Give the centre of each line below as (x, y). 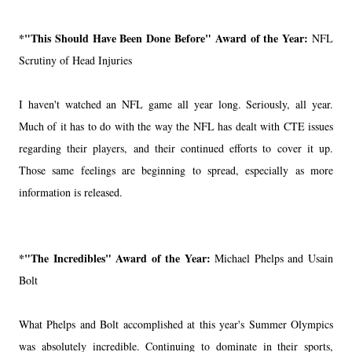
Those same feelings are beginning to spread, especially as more (176, 170)
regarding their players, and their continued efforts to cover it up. (176, 148)
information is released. (71, 192)
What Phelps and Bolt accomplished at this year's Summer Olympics (176, 324)
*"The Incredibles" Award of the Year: (117, 258)
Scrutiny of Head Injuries (75, 60)
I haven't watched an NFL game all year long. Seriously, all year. (176, 104)
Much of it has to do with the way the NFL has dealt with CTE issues (176, 126)
